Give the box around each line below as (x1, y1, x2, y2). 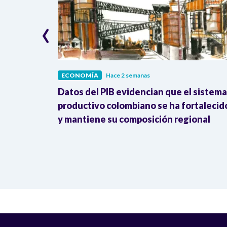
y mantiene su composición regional (58, 113, 210, 125)
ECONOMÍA (61, 71, 98, 79)
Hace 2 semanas (106, 71, 150, 79)
